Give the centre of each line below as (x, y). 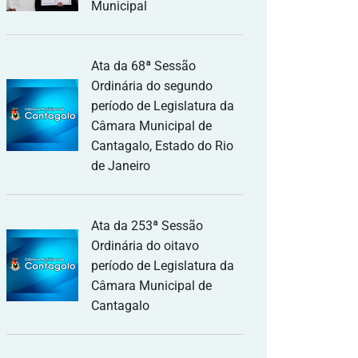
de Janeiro (121, 166)
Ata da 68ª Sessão (143, 66)
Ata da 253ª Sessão (147, 226)
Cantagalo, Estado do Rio (162, 146)
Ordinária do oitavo (145, 246)
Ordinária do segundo (152, 86)
